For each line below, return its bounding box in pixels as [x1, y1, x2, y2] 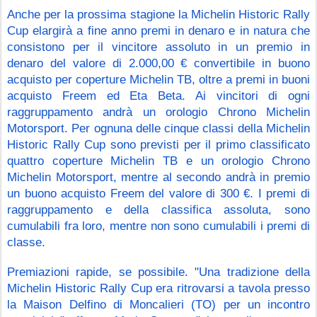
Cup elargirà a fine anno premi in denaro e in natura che [7, 23, 310, 38]
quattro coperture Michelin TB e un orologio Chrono [7, 153, 310, 168]
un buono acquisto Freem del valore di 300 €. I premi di [7, 185, 310, 200]
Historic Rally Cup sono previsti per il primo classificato [7, 137, 310, 151]
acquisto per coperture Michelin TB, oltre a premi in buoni [7, 71, 310, 86]
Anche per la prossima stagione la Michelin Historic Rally [7, 6, 310, 21]
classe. [7, 234, 45, 249]
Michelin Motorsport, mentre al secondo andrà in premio [7, 169, 310, 184]
